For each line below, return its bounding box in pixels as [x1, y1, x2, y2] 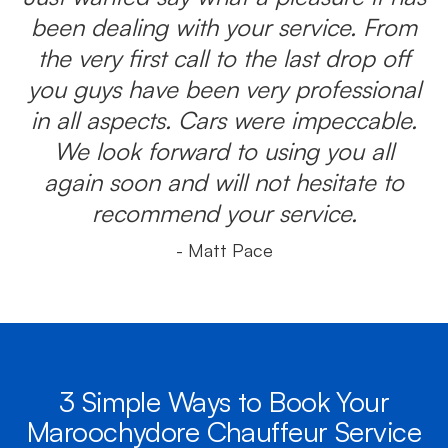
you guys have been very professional [27, 74, 421, 104]
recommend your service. [91, 198, 357, 228]
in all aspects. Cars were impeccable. [31, 105, 417, 135]
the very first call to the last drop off [38, 43, 410, 73]
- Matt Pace [175, 239, 273, 261]
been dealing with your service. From [31, 12, 417, 42]
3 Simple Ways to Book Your [58, 384, 390, 419]
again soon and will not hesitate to [44, 167, 404, 197]
